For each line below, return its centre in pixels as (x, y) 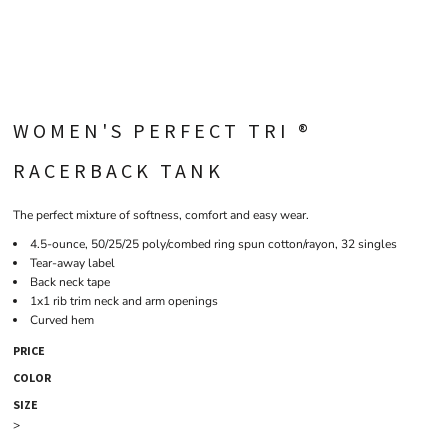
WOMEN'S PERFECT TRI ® (162, 130)
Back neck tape (70, 282)
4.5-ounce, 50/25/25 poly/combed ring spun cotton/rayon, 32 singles (213, 244)
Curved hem (62, 320)
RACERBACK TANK (118, 170)
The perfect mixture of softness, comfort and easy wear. (161, 215)
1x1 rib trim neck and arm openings (124, 301)
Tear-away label (72, 263)
